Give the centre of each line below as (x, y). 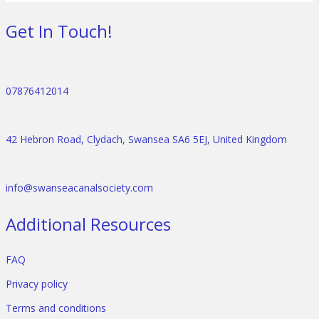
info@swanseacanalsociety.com (79, 188)
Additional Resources (88, 224)
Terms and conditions (56, 308)
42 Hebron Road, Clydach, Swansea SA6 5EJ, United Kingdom (146, 140)
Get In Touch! (59, 31)
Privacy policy (37, 284)
